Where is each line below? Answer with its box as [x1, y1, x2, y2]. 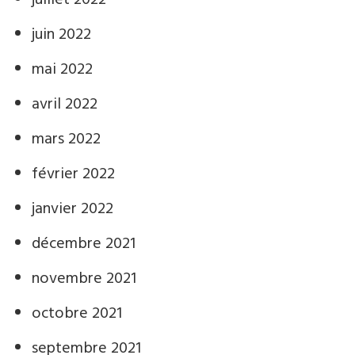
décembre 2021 [32, 231, 136, 257]
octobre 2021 [32, 301, 122, 326]
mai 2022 [32, 57, 93, 82]
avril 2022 [32, 92, 97, 117]
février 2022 [32, 162, 115, 187]
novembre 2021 [32, 266, 136, 292]
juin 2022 [32, 22, 91, 48]
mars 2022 [32, 127, 101, 152]
